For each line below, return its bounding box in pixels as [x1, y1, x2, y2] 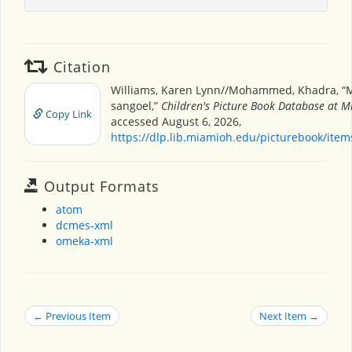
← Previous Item [33, 308, 111, 323]
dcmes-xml [56, 217, 113, 233]
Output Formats [39, 176, 159, 196]
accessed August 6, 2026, [111, 113, 241, 129]
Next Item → [259, 308, 319, 323]
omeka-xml [56, 233, 113, 248]
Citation [49, 57, 111, 76]
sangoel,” [111, 97, 161, 113]
